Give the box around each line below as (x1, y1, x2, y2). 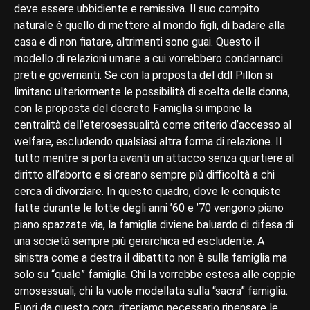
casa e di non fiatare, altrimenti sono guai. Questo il (14, 35, 259, 48)
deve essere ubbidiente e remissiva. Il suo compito (14, 1, 259, 15)
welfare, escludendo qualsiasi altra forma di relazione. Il (14, 134, 282, 148)
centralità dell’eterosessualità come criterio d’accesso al (14, 118, 291, 131)
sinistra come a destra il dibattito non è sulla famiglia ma (14, 250, 287, 264)
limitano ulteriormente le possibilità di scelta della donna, (14, 84, 290, 98)
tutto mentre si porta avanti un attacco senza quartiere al (14, 151, 294, 165)
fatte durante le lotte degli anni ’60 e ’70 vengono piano (14, 201, 284, 215)
